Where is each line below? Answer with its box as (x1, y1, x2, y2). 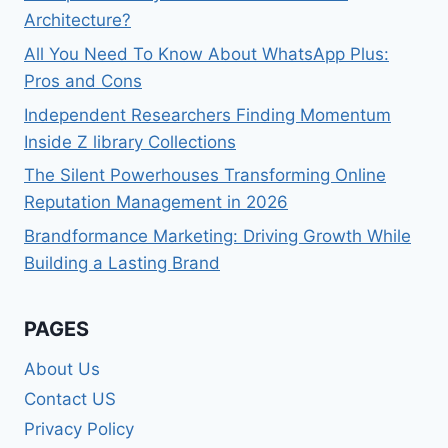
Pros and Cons (24, 70, 142, 91)
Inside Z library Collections (24, 131, 236, 152)
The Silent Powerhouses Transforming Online (24, 165, 386, 186)
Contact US (24, 388, 116, 409)
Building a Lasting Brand (24, 253, 220, 274)
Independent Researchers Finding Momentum (24, 104, 391, 125)
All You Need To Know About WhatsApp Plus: (24, 43, 389, 64)
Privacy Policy (24, 419, 134, 440)
